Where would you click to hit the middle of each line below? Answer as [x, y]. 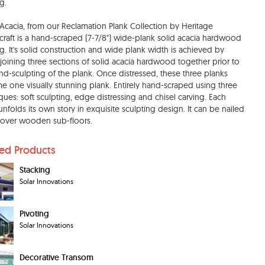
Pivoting [34, 214]
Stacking [35, 170]
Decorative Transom [56, 257]
